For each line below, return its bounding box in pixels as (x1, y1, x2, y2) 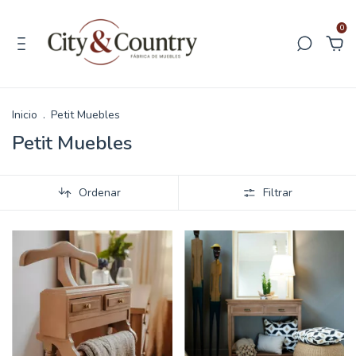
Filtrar (263, 185, 293, 200)
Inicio (12, 107, 37, 122)
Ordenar (78, 185, 121, 200)
